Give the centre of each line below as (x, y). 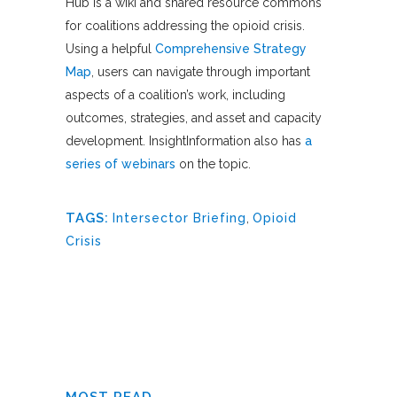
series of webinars (121, 163)
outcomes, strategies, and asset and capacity (194, 117)
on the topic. (213, 163)
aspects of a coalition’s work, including (175, 94)
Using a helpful (110, 48)
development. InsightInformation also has (185, 140)
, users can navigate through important (201, 71)
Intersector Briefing (179, 218)
